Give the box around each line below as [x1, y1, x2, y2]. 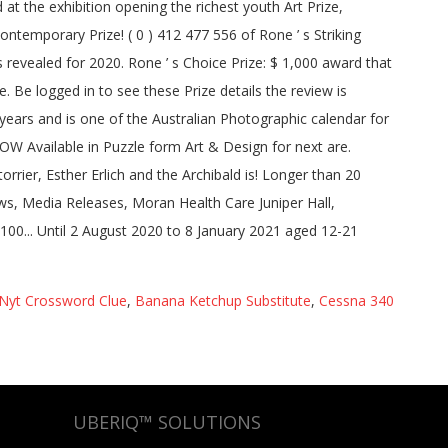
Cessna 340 [319, 291, 394, 310]
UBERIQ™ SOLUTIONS [73, 410, 262, 434]
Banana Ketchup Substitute [135, 291, 311, 310]
